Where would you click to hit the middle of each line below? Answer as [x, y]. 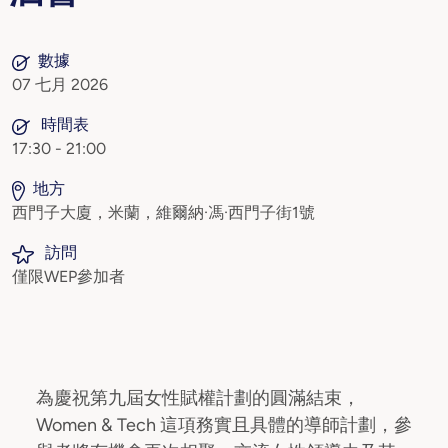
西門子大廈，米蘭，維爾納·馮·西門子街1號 [163, 212]
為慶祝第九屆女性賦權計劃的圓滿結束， [198, 398]
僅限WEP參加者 [68, 276]
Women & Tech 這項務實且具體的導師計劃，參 [224, 425]
